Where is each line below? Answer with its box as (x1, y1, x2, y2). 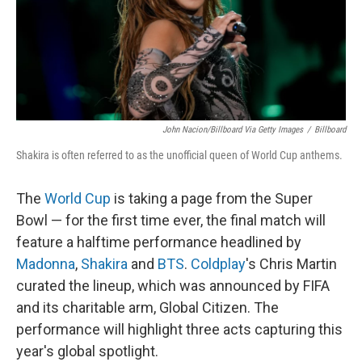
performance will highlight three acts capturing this (16, 320, 343, 338)
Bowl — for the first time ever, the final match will (16, 211, 326, 229)
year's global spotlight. (16, 342, 158, 360)
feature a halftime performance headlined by (16, 233, 301, 250)
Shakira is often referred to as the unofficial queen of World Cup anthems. (16, 148, 343, 162)
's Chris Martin (246, 255, 337, 272)
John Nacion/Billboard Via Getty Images (162, 124, 303, 135)
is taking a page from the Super (111, 189, 313, 207)
